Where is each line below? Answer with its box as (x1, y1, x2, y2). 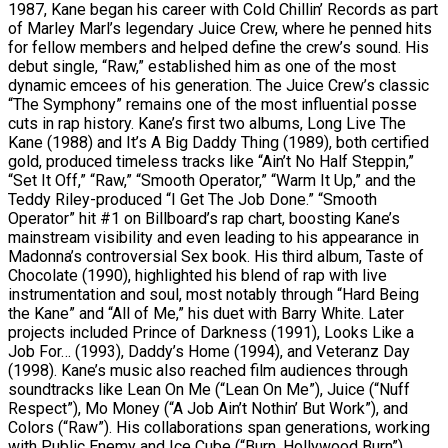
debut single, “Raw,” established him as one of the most (8, 56, 396, 76)
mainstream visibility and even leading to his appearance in (8, 227, 419, 247)
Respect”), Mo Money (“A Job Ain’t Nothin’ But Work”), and (8, 398, 408, 418)
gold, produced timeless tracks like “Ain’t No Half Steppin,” (8, 151, 414, 171)
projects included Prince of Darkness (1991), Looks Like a (8, 322, 414, 342)
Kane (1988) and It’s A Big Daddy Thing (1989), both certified (8, 132, 429, 152)
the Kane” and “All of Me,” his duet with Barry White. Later (8, 303, 404, 323)
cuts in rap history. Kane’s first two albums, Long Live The (8, 113, 406, 133)
